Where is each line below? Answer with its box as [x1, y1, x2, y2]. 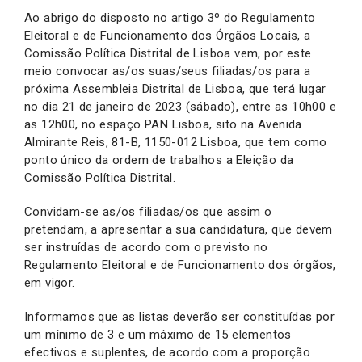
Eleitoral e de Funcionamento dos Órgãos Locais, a [24, 27, 311, 43]
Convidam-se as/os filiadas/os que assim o [24, 204, 272, 219]
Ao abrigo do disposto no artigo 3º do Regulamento [24, 10, 316, 25]
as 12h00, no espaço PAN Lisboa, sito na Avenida [24, 116, 302, 132]
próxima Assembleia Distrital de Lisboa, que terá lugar [24, 81, 326, 96]
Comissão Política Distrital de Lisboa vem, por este [24, 45, 312, 61]
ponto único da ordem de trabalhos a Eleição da [24, 152, 294, 167]
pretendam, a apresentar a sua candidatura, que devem [24, 221, 333, 237]
